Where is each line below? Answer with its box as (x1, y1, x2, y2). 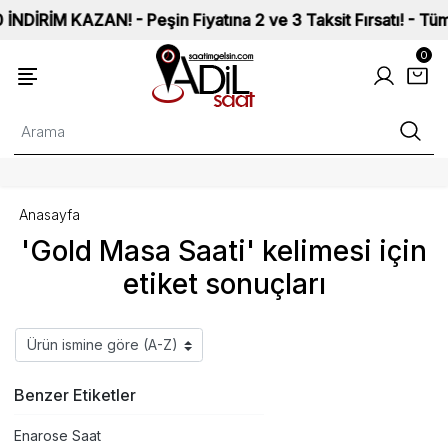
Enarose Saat (14, 427, 101, 444)
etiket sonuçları (122, 267, 326, 301)
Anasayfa (19, 205, 81, 223)
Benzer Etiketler (14, 384, 136, 405)
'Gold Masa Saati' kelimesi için (21, 234, 427, 268)
